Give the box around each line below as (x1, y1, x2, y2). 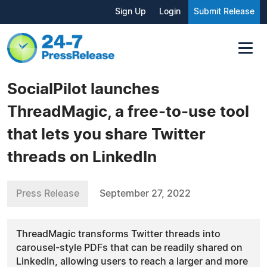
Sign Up (115, 8, 146, 16)
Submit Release (194, 8, 254, 16)
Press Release (16, 188, 79, 198)
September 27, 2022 (100, 188, 191, 198)
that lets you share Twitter (7, 126, 206, 142)
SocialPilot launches (7, 81, 160, 97)
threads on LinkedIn (7, 149, 157, 165)
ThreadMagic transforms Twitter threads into (16, 229, 221, 239)
